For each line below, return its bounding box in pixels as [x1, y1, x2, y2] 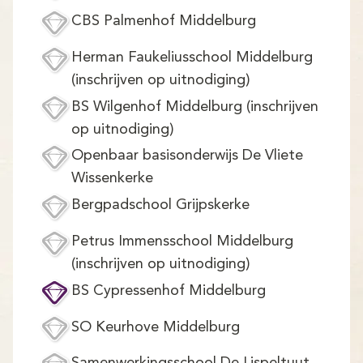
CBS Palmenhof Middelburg [71, 13, 256, 28]
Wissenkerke [71, 171, 153, 186]
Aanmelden [243, 35, 327, 54]
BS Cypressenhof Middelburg [71, 283, 266, 298]
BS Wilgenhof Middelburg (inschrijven [71, 99, 318, 114]
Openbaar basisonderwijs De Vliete [71, 148, 303, 164]
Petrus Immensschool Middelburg [71, 233, 293, 249]
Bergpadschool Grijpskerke [71, 198, 250, 213]
